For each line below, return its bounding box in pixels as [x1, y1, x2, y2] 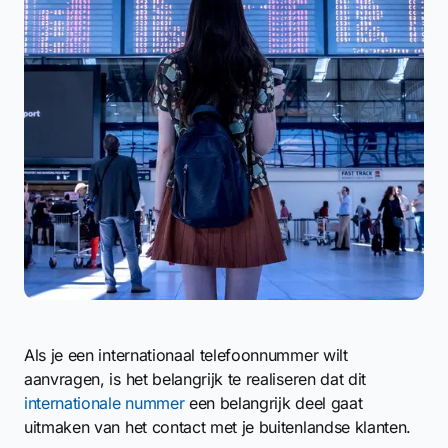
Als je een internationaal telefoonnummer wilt [24, 345, 348, 365]
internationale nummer [24, 393, 185, 413]
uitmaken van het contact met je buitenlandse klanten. [24, 417, 412, 437]
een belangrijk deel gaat [184, 393, 363, 413]
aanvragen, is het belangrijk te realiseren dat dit [24, 369, 366, 389]
